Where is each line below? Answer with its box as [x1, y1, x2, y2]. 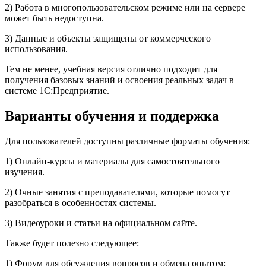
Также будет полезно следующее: [5, 237, 139, 248]
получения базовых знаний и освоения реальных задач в [5, 74, 234, 85]
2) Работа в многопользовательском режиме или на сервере [5, 2, 245, 12]
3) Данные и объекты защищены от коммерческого [5, 33, 211, 43]
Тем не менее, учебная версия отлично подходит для [5, 64, 217, 74]
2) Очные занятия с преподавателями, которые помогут [5, 186, 230, 197]
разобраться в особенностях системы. [5, 197, 156, 208]
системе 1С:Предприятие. [5, 85, 109, 96]
